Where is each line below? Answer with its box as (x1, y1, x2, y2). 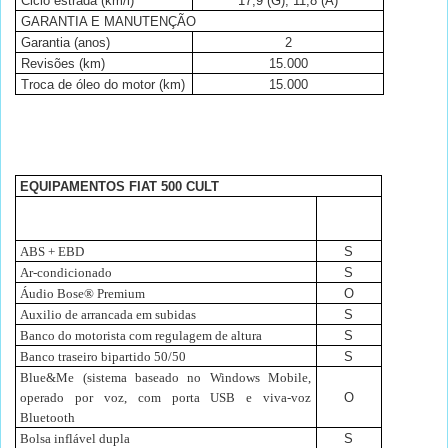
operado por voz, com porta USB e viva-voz (20, 390, 311, 406)
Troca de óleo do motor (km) (20, 77, 185, 93)
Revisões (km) (20, 56, 105, 72)
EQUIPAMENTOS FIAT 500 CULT (20, 179, 220, 195)
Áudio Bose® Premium (20, 286, 146, 302)
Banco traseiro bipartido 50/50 (20, 349, 187, 365)
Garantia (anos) (20, 35, 110, 51)
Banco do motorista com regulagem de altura (20, 328, 263, 344)
